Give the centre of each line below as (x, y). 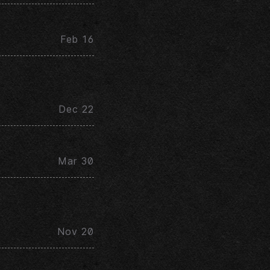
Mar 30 (76, 162)
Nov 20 (76, 231)
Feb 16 (77, 39)
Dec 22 (76, 110)
